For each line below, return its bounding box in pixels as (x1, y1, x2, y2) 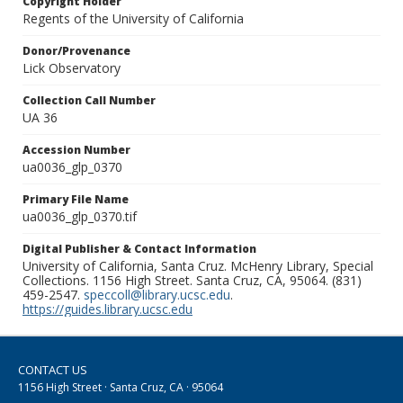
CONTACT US (18, 362, 87, 379)
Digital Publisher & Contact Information (22, 241, 256, 257)
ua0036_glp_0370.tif (22, 208, 137, 226)
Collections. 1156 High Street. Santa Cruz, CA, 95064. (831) (22, 272, 362, 290)
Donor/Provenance (22, 43, 130, 59)
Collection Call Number (22, 93, 156, 109)
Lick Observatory (22, 59, 121, 77)
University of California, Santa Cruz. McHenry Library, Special (22, 257, 373, 275)
